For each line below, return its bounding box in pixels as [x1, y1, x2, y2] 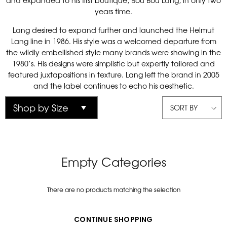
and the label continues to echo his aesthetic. [33, 81, 194, 91]
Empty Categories [61, 153, 166, 170]
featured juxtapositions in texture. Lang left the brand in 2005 [8, 69, 219, 80]
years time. [95, 6, 132, 16]
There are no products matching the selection [47, 185, 180, 194]
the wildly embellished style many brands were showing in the [6, 47, 221, 57]
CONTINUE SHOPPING [74, 214, 153, 224]
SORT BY [170, 102, 198, 112]
